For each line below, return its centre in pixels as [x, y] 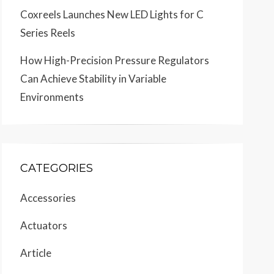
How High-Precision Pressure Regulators [115, 60]
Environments [52, 97]
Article [36, 253]
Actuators [44, 225]
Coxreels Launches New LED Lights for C [112, 14]
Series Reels [48, 33]
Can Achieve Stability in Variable [93, 79]
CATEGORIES [57, 168]
